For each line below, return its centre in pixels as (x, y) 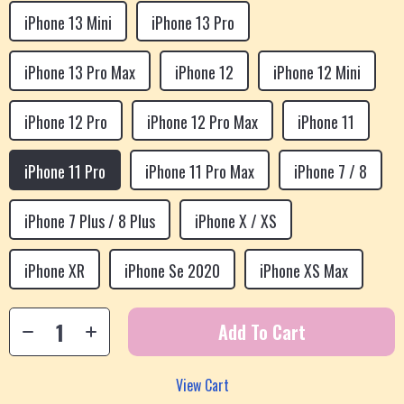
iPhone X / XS (236, 221)
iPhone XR (55, 271)
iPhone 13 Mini (68, 23)
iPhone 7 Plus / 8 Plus (90, 221)
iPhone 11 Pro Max (200, 171)
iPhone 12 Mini (317, 72)
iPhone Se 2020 (172, 271)
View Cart (202, 385)
